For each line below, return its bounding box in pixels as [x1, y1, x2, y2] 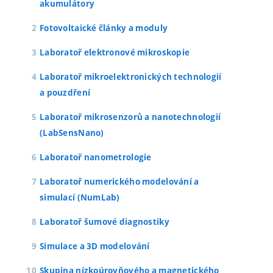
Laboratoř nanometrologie [40, 152, 152, 163]
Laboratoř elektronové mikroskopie [40, 47, 190, 58]
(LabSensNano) [40, 127, 104, 138]
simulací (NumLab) [40, 192, 120, 203]
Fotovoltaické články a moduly [40, 23, 168, 34]
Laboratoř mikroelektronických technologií [40, 71, 222, 82]
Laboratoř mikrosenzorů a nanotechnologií [40, 112, 221, 122]
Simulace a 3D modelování [40, 241, 150, 252]
